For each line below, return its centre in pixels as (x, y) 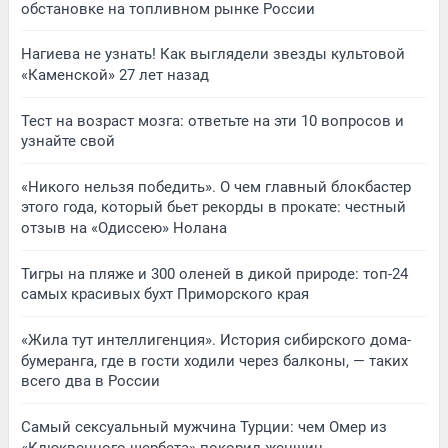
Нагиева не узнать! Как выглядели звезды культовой (213, 53)
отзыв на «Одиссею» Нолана (124, 227)
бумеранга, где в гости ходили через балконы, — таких (214, 360)
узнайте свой (68, 140)
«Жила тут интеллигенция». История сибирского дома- (216, 339)
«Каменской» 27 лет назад (115, 74)
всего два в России (90, 380)
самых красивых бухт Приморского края (165, 294)
